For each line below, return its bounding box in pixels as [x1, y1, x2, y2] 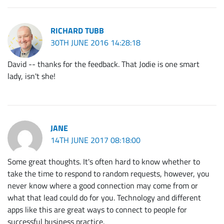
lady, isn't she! [7, 70, 55, 82]
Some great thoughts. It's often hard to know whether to [7, 156, 200, 167]
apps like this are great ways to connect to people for [7, 204, 187, 215]
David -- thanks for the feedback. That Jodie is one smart [7, 58, 199, 70]
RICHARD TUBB [50, 24, 104, 36]
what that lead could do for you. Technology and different [7, 192, 201, 203]
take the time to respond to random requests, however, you [7, 168, 209, 179]
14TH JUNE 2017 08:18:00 [50, 134, 140, 146]
